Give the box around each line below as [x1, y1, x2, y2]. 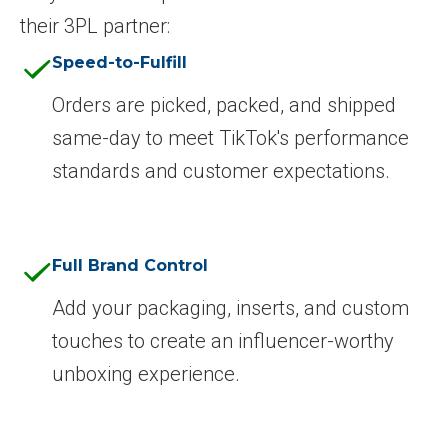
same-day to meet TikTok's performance [52, 126, 409, 151]
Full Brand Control [52, 256, 208, 276]
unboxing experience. [52, 362, 240, 387]
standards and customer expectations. [52, 159, 390, 184]
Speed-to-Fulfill [52, 53, 187, 73]
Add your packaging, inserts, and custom [52, 296, 409, 321]
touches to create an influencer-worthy [52, 329, 394, 354]
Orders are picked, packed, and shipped [52, 93, 396, 118]
